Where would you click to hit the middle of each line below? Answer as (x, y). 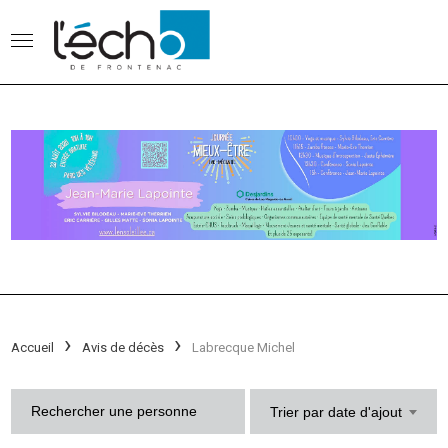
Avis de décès (123, 347)
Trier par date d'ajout (335, 411)
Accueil (33, 347)
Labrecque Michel (244, 347)
